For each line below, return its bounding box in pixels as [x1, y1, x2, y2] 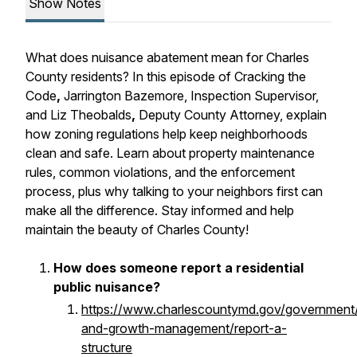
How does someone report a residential [53, 260, 304, 276]
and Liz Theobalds [25, 107, 131, 123]
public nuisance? [53, 279, 160, 295]
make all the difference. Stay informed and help [25, 202, 294, 218]
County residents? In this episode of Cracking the [25, 69, 306, 84]
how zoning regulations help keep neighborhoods [25, 126, 308, 142]
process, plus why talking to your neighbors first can [25, 183, 323, 199]
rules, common [25, 164, 110, 180]
